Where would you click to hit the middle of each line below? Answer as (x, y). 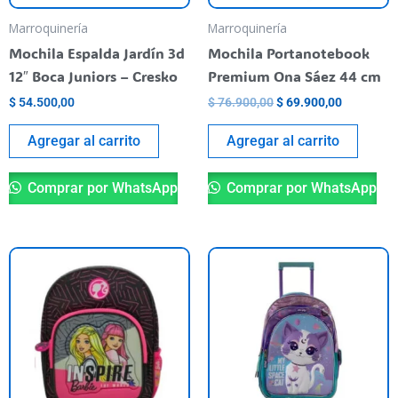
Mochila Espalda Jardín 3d (97, 52)
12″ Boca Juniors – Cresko (93, 76)
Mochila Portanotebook (289, 52)
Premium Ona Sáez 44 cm (295, 76)
